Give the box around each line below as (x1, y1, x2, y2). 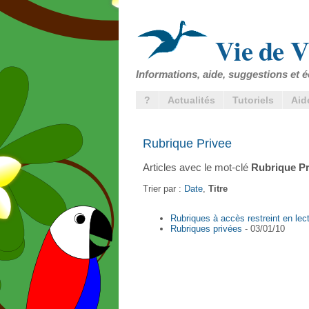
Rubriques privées (170, 223, 242, 234)
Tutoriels (232, 94, 274, 106)
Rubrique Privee (143, 136, 232, 150)
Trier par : (143, 183, 184, 194)
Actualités (168, 94, 215, 106)
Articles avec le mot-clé (143, 161, 251, 173)
